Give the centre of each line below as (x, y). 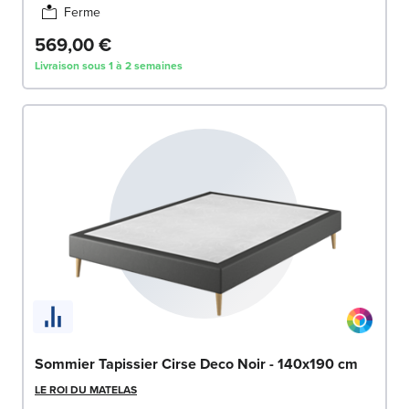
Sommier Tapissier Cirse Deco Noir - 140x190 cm (196, 364)
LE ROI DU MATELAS (86, 390)
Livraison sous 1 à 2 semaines (109, 65)
